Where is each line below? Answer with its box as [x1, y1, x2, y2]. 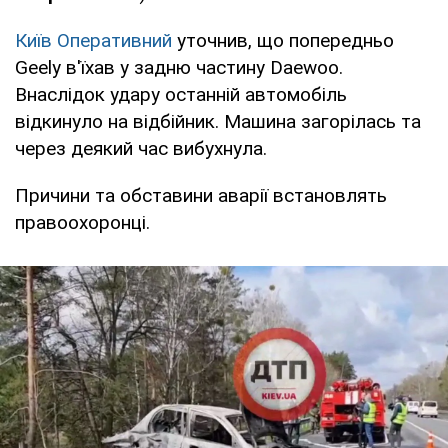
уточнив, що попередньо [172, 28, 394, 52]
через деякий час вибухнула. [15, 136, 267, 160]
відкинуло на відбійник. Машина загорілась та [15, 109, 421, 133]
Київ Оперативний [15, 28, 172, 52]
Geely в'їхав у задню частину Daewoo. [15, 55, 343, 79]
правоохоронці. [15, 210, 150, 234]
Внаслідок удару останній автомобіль [15, 82, 347, 106]
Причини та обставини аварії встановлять [15, 183, 387, 207]
